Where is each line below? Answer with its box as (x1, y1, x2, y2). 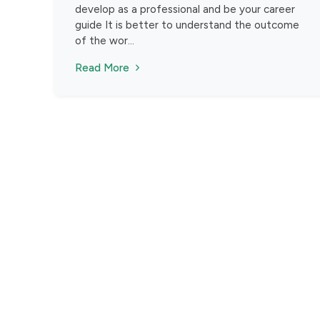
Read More (75, 61, 129, 74)
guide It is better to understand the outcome (75, 18, 299, 31)
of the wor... (75, 34, 134, 47)
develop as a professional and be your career (75, 2, 295, 16)
